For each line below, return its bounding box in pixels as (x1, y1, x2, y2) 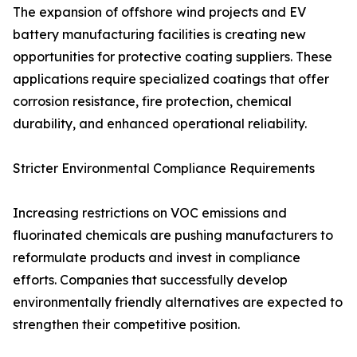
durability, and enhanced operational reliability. (13, 116, 307, 132)
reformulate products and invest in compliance (13, 249, 300, 266)
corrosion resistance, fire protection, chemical (13, 93, 292, 110)
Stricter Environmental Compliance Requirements (13, 160, 315, 177)
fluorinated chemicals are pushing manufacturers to (13, 227, 333, 244)
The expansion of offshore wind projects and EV (13, 4, 306, 21)
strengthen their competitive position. (13, 316, 240, 333)
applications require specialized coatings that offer (13, 71, 329, 88)
